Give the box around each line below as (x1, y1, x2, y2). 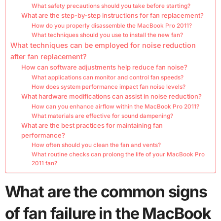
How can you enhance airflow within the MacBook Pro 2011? (31, 103, 199, 110)
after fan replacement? (10, 52, 87, 61)
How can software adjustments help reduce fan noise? (21, 63, 188, 72)
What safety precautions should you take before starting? (31, 2, 190, 10)
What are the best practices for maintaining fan (21, 121, 163, 130)
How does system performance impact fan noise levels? (31, 83, 185, 91)
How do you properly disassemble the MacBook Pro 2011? (31, 22, 192, 30)
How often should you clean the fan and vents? (31, 142, 161, 149)
